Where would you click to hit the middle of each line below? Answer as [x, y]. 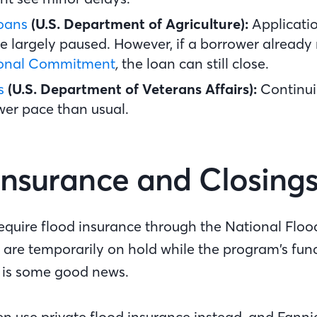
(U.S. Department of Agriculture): [140, 24]
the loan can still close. [197, 63]
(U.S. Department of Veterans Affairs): [132, 89]
